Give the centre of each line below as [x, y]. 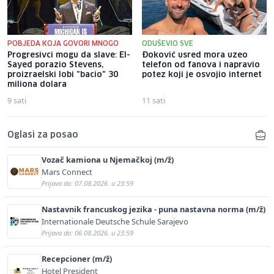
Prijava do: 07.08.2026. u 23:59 [87, 183]
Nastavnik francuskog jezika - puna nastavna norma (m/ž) [154, 209]
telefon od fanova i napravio [201, 65]
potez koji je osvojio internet [202, 75]
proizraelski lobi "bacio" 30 [63, 75]
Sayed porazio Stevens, [55, 65]
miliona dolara [37, 84]
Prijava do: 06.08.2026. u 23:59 [87, 232]
